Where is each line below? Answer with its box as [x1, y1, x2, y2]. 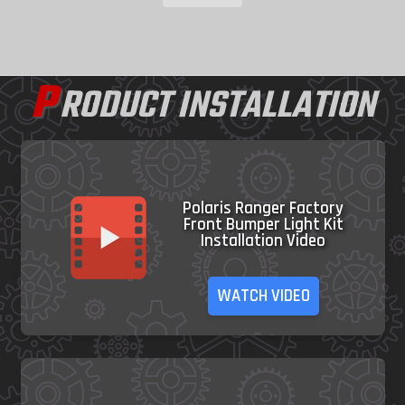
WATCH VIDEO [216, 286, 310, 307]
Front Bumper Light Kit [183, 214, 344, 236]
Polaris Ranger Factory [183, 198, 344, 220]
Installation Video [201, 231, 326, 252]
